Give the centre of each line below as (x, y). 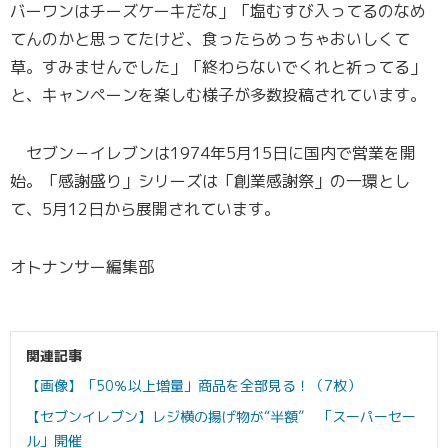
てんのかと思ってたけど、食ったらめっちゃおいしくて (210, 39)
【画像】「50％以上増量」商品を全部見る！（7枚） (193, 386)
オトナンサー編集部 (82, 267)
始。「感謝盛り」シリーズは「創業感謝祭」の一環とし (210, 181)
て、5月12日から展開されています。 (145, 209)
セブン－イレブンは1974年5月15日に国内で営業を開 (213, 153)
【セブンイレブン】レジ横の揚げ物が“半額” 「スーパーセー (221, 417)
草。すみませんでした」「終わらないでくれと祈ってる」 (218, 67)
